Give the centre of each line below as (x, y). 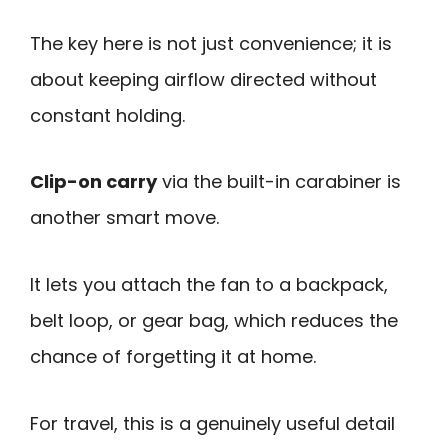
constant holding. (107, 115)
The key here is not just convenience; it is (211, 43)
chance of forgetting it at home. (173, 357)
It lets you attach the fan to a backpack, (209, 285)
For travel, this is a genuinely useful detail (212, 423)
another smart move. (124, 218)
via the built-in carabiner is (279, 182)
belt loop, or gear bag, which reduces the (214, 321)
